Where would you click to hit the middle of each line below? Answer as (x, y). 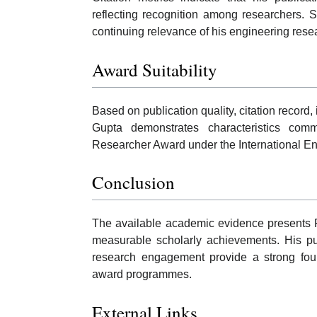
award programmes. (142, 275)
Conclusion (133, 183)
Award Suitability (155, 69)
